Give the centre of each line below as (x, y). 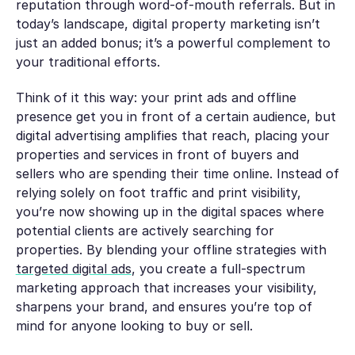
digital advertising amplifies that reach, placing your (172, 135)
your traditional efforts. (88, 62)
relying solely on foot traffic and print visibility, (158, 192)
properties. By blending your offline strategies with (171, 249)
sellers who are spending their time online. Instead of (177, 173)
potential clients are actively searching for (145, 230)
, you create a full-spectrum (218, 268)
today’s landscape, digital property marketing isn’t (168, 24)
